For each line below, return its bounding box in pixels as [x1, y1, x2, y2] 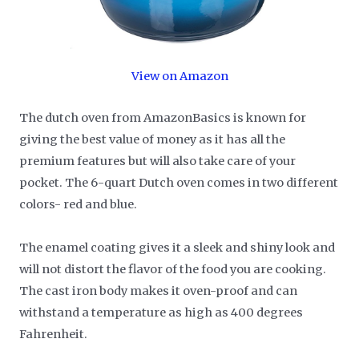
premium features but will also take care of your [19, 154, 296, 169]
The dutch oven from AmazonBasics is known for [19, 111, 307, 126]
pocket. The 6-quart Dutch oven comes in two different [19, 175, 339, 191]
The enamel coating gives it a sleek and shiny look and [19, 240, 336, 256]
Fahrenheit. [19, 327, 88, 342]
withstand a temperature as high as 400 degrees [19, 305, 304, 321]
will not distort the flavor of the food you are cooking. [19, 262, 327, 277]
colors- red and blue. [19, 197, 138, 212]
